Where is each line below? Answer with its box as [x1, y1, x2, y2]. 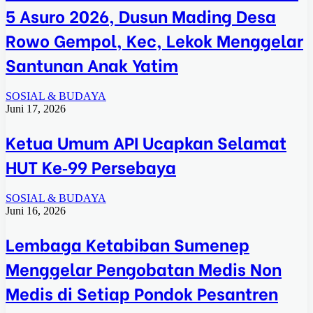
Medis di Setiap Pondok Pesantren [6, 279, 278, 305]
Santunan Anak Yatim [6, 52, 178, 77]
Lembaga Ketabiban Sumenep [6, 231, 249, 256]
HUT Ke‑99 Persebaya [6, 153, 176, 178]
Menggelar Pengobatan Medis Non [6, 255, 282, 280]
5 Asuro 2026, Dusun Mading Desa [6, 3, 276, 28]
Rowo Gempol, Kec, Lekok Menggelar [6, 27, 303, 52]
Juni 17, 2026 [6, 103, 66, 115]
